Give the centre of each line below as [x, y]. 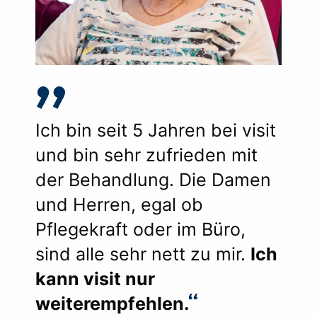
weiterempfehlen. [112, 303]
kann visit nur [95, 278]
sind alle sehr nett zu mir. [143, 254]
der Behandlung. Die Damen [153, 179]
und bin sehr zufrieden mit [146, 155]
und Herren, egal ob [119, 204]
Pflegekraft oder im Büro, [140, 229]
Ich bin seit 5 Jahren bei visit [156, 130]
